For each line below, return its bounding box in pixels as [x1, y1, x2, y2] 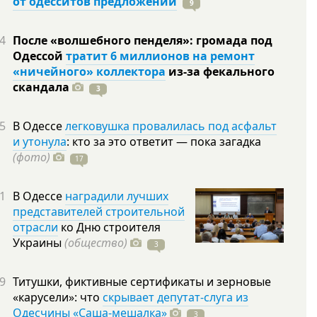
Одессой [13, 48, 66, 64]
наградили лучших [65, 188, 168, 204]
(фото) [13, 149, 50, 165]
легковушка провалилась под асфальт [65, 118, 277, 134]
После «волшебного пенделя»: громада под [13, 33, 272, 48]
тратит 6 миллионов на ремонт [66, 48, 255, 64]
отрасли [13, 219, 58, 235]
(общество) [64, 235, 127, 250]
